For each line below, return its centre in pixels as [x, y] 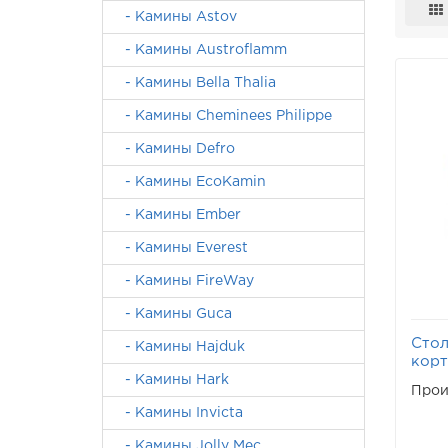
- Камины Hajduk [179, 347]
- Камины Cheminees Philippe [222, 116]
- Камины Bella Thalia [194, 83]
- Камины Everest [180, 248]
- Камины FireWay [183, 281]
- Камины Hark [171, 380]
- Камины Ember [177, 215]
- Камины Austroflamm [200, 50]
